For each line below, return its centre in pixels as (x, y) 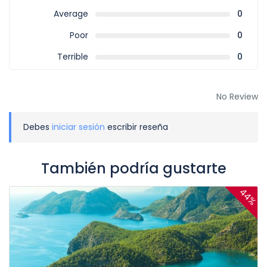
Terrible (72, 57)
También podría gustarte (133, 168)
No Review (237, 97)
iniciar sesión (78, 127)
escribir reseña (136, 127)
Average (71, 14)
